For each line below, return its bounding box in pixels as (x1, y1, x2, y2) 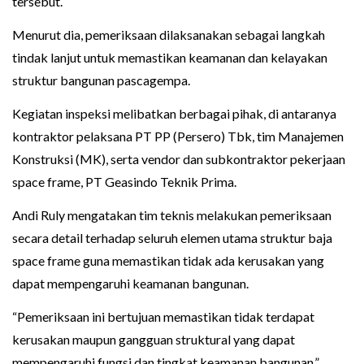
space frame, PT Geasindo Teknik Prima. (12, 174, 236, 190)
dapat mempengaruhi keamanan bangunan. (12, 275, 249, 292)
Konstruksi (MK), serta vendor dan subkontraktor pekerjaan (12, 151, 345, 167)
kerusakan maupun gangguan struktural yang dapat (12, 331, 295, 348)
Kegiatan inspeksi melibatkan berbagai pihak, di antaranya (12, 106, 336, 122)
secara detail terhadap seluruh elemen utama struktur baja (12, 230, 332, 246)
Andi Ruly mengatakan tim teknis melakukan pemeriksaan (12, 207, 331, 223)
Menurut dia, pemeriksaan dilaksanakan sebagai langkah (12, 27, 325, 43)
